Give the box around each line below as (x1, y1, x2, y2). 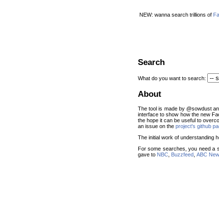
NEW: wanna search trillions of (139, 12, 213, 18)
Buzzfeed (171, 151, 194, 157)
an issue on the (138, 123, 175, 129)
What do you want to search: (138, 75, 207, 82)
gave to (138, 151, 157, 157)
